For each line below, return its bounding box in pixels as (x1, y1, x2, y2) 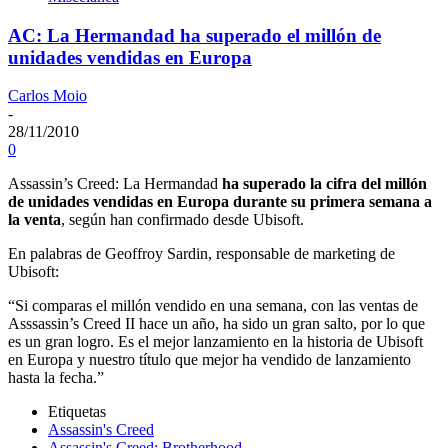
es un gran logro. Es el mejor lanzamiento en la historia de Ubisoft (8, 333, 423, 351)
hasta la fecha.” (8, 369, 104, 387)
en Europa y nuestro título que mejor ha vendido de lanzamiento (8, 351, 411, 369)
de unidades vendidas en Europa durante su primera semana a (8, 193, 432, 211)
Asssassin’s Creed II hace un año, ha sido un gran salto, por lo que (8, 315, 425, 333)
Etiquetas (48, 403, 106, 421)
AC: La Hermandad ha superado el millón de (8, 24, 381, 46)
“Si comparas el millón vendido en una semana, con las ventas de (8, 297, 418, 315)
